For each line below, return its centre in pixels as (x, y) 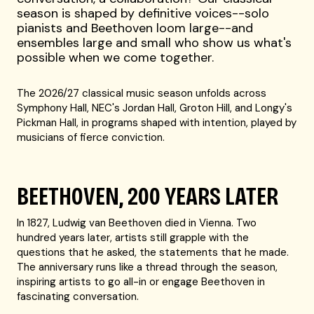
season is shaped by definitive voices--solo (143, 13)
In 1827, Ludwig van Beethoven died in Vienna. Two (137, 223)
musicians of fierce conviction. (91, 137)
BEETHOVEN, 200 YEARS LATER (148, 197)
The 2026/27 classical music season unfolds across (142, 93)
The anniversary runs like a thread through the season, (148, 267)
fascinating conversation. (78, 296)
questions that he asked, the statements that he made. (153, 252)
